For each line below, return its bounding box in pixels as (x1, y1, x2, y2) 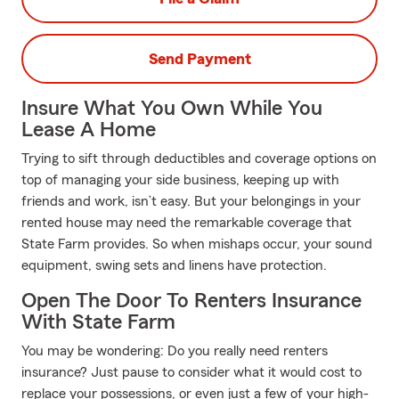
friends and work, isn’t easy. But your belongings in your (21, 194, 361, 208)
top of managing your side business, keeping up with (21, 173, 339, 187)
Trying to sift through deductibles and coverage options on (21, 151, 377, 166)
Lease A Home (21, 119, 156, 141)
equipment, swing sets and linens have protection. (21, 258, 327, 273)
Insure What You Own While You (21, 98, 322, 119)
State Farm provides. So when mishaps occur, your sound (21, 237, 372, 251)
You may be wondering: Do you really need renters (21, 344, 328, 358)
